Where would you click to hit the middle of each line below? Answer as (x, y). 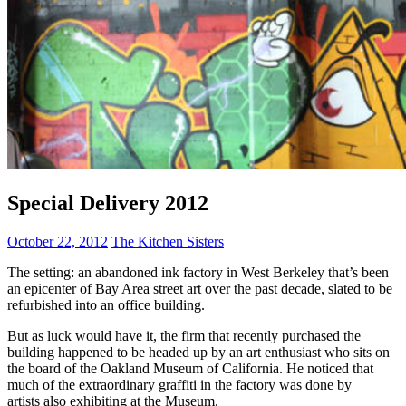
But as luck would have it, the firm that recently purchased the (184, 335)
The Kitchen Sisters (168, 241)
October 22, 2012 (58, 241)
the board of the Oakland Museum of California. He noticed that (190, 368)
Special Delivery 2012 (108, 203)
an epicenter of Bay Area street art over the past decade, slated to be (200, 288)
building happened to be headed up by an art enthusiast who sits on (198, 352)
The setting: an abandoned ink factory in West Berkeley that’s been (198, 272)
